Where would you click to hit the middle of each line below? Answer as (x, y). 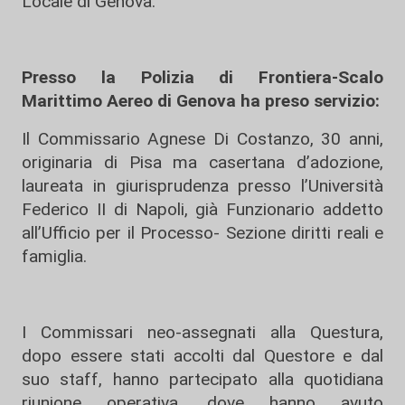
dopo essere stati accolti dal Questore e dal (202, 356)
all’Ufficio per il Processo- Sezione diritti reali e (202, 233)
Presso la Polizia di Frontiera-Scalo (202, 77)
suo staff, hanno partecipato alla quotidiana (202, 379)
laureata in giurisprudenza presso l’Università (202, 186)
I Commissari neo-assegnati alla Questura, (202, 332)
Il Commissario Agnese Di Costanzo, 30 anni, (202, 139)
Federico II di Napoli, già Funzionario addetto (202, 209)
